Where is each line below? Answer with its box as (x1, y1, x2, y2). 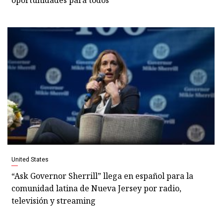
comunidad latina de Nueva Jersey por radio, (11, 182, 181, 194)
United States (11, 156, 49, 163)
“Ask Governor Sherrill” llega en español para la (11, 170, 193, 181)
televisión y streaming (11, 195, 96, 206)
